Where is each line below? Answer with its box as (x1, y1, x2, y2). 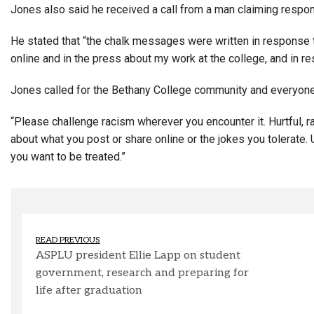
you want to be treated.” (11, 149, 125, 163)
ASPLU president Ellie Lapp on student (36, 249, 240, 263)
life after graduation (36, 284, 142, 298)
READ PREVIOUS (36, 235, 100, 246)
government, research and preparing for (36, 266, 249, 280)
